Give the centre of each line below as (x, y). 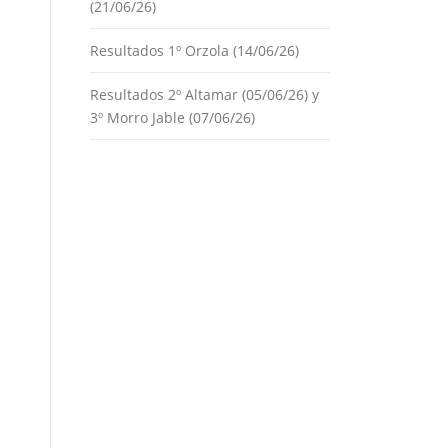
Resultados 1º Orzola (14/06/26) (194, 50)
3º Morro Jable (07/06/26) (172, 117)
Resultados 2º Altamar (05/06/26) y (204, 94)
